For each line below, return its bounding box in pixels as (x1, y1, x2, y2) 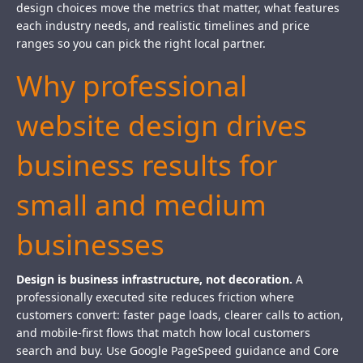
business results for (16, 146, 277, 185)
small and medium (16, 186, 267, 224)
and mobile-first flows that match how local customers (16, 325, 310, 341)
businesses (16, 225, 164, 264)
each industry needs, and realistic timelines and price (16, 18, 310, 34)
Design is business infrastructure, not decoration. (16, 271, 293, 288)
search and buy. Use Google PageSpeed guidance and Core (16, 343, 339, 359)
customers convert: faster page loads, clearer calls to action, (16, 307, 344, 323)
